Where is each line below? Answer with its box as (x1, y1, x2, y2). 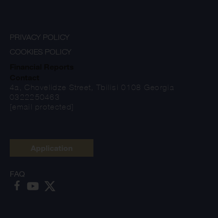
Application (31, 143, 73, 153)
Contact (10, 73, 39, 83)
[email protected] (10, 102, 74, 112)
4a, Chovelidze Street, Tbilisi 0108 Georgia (10, 83, 174, 92)
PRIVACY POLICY (10, 33, 70, 42)
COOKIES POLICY (10, 47, 72, 57)
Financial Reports (10, 62, 74, 72)
